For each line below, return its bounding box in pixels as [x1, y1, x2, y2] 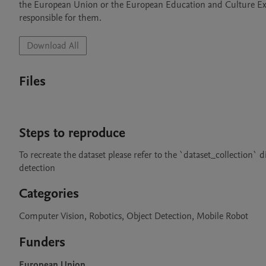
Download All [27, 39, 79, 52]
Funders [19, 233, 65, 251]
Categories [19, 185, 79, 202]
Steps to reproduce [19, 124, 125, 142]
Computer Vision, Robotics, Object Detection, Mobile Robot [19, 210, 248, 223]
